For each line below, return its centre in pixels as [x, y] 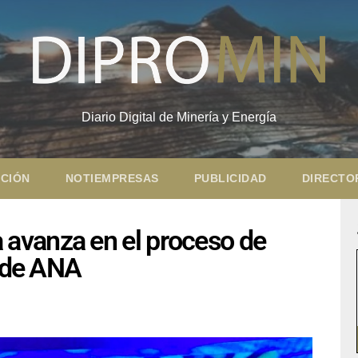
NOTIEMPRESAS [112, 178]
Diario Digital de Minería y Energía [179, 117]
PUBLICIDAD [230, 178]
